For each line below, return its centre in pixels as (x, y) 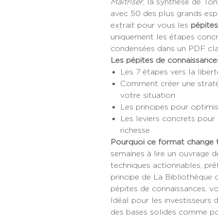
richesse (135, 130)
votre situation (148, 95)
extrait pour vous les (151, 25)
